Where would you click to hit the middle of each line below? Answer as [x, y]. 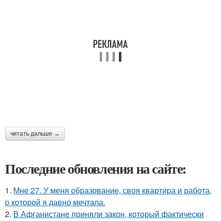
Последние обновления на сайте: [96, 168]
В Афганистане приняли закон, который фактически [109, 214]
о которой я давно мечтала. [55, 202]
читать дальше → [35, 133]
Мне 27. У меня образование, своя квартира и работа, [112, 190]
